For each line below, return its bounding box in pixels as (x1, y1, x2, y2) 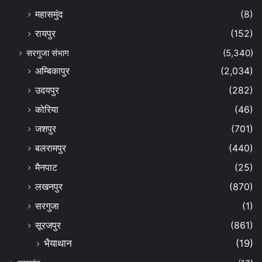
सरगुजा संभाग (26, 47, 69, 59)
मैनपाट (35, 162, 57, 174)
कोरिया (35, 104, 58, 116)
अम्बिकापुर (35, 65, 70, 77)
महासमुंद (35, 9, 63, 20)
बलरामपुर (35, 143, 66, 154)
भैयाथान (44, 237, 72, 250)
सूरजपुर (35, 220, 61, 232)
